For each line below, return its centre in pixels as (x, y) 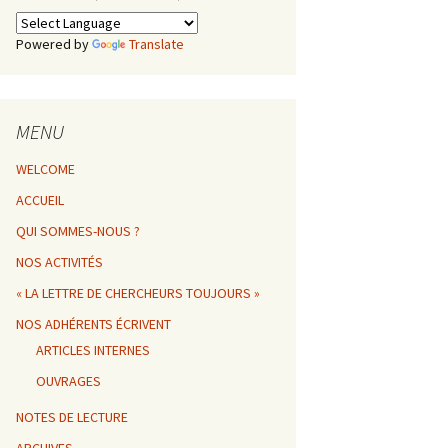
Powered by (54, 44)
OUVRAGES (68, 381)
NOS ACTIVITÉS (59, 262)
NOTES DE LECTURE (72, 417)
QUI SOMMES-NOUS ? (78, 231)
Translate (156, 44)
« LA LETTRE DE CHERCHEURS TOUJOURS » (138, 293)
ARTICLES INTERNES (93, 350)
